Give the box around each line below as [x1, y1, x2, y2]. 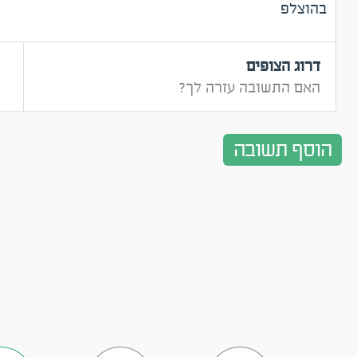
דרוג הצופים [245, 57, 320, 76]
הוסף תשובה [233, 136, 332, 163]
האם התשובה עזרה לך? [178, 78, 320, 97]
